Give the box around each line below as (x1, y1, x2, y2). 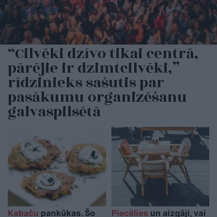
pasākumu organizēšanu (8, 86, 187, 108)
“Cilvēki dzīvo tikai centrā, (8, 42, 199, 65)
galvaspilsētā (8, 100, 101, 123)
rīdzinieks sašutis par (8, 71, 164, 94)
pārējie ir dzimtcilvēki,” (8, 57, 180, 79)
